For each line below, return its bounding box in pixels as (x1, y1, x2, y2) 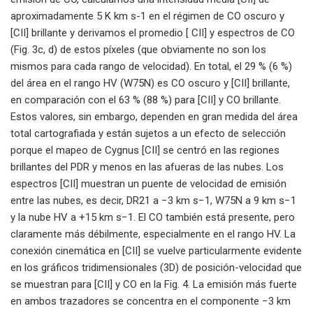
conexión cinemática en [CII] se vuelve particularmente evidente (10, 244, 302, 257)
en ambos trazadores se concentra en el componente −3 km (10, 294, 291, 307)
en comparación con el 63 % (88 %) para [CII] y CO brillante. (10, 93, 281, 106)
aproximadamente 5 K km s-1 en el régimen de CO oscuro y (10, 9, 284, 22)
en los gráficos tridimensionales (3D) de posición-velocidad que (10, 261, 302, 274)
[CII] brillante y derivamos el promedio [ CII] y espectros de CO (10, 26, 295, 39)
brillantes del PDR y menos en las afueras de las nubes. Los (10, 160, 284, 173)
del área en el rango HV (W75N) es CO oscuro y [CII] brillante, (10, 76, 290, 89)
